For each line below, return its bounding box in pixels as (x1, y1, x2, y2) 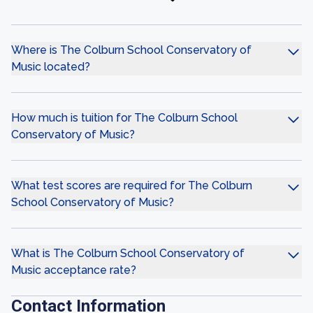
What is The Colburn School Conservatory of (11, 247, 245, 260)
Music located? (11, 60, 90, 73)
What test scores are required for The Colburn (11, 179, 252, 192)
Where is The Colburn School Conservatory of (11, 43, 252, 57)
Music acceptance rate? (11, 263, 136, 277)
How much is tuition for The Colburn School (11, 111, 238, 124)
